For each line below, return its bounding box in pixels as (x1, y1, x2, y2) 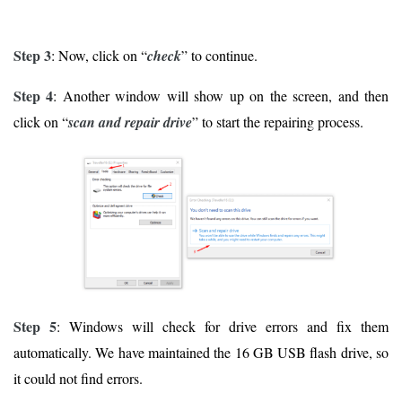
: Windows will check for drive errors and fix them (57, 316, 389, 336)
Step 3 (13, 45, 51, 66)
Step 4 (13, 85, 54, 107)
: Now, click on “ (51, 46, 147, 66)
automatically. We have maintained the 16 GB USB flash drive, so (13, 342, 389, 362)
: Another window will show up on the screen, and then (53, 86, 389, 106)
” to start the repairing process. (192, 112, 363, 132)
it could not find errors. (13, 368, 143, 388)
